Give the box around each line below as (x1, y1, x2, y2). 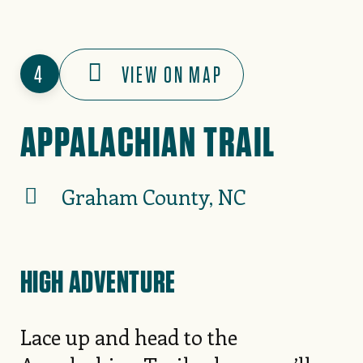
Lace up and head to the (19, 322, 237, 351)
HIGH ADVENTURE (19, 262, 176, 300)
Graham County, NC (61, 182, 246, 211)
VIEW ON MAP (121, 61, 223, 88)
